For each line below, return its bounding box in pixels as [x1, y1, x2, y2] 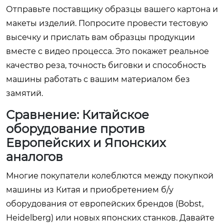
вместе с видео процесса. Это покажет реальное [6, 46, 209, 56]
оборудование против [6, 121, 145, 136]
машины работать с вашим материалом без [6, 74, 190, 84]
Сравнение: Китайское [6, 107, 149, 122]
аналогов [6, 149, 63, 164]
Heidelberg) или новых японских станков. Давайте [6, 213, 214, 222]
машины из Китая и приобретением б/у [6, 185, 173, 194]
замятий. [6, 88, 43, 98]
